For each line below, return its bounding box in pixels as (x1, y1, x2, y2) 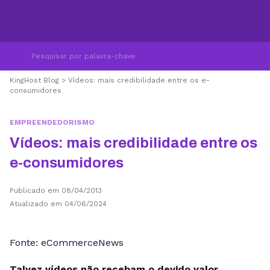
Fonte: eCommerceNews (10, 237, 124, 248)
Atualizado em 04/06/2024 (10, 199, 107, 208)
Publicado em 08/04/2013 (10, 186, 102, 195)
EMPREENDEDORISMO (10, 118, 95, 127)
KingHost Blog (10, 76, 59, 84)
